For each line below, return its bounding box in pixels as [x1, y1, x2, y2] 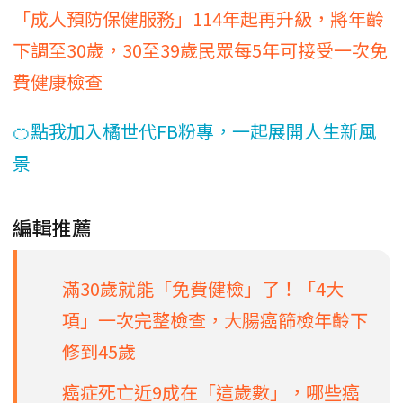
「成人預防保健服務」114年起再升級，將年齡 [13, 4, 384, 31]
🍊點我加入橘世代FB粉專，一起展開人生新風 [13, 117, 376, 144]
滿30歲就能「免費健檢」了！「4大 [62, 274, 344, 301]
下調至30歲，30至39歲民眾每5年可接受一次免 [13, 36, 388, 63]
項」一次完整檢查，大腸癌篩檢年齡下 [62, 306, 368, 333]
